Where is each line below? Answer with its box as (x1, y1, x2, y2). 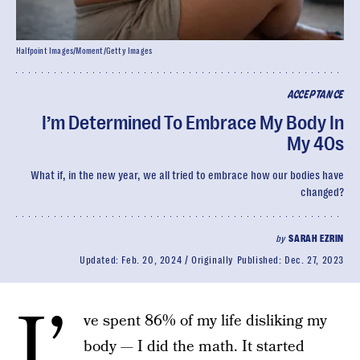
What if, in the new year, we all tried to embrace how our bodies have (31, 169, 344, 182)
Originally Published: (190, 255, 285, 266)
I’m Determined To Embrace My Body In (42, 112, 344, 134)
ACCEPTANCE (288, 90, 344, 100)
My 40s (287, 133, 344, 155)
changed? (301, 186, 344, 198)
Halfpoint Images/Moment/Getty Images (16, 47, 153, 55)
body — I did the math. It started (84, 336, 305, 358)
